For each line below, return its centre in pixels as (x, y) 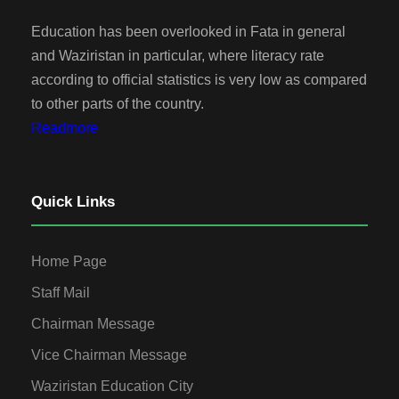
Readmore (65, 127)
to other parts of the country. (118, 103)
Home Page (69, 261)
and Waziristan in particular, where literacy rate (178, 55)
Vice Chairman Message (109, 354)
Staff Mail (61, 292)
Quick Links (73, 201)
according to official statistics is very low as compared (199, 79)
